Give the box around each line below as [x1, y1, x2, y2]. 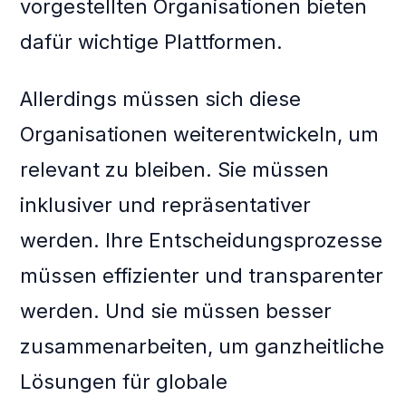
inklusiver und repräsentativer [20, 193, 312, 217]
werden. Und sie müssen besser [20, 299, 333, 324]
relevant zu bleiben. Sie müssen [20, 158, 330, 182]
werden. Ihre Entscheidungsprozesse [20, 228, 383, 253]
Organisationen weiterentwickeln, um [20, 122, 380, 147]
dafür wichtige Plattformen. [20, 30, 284, 54]
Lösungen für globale [20, 370, 228, 394]
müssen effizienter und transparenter [20, 264, 384, 288]
